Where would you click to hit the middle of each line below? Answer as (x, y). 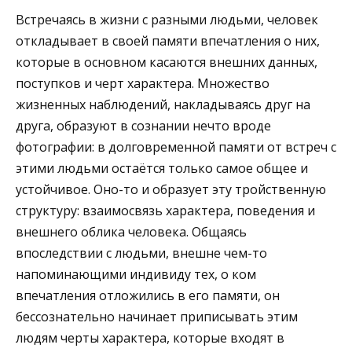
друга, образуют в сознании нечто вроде (143, 126)
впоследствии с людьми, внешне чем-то (141, 253)
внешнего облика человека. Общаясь (131, 232)
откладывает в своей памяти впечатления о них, (168, 41)
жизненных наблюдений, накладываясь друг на (163, 105)
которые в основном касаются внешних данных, (167, 62)
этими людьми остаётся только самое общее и (162, 169)
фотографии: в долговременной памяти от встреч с (176, 147)
